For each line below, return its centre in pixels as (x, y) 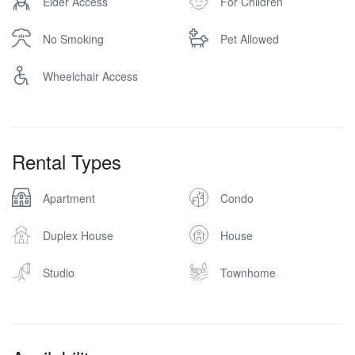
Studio (59, 273)
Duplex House (78, 235)
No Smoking (73, 39)
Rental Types (67, 161)
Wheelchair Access (90, 76)
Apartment (69, 198)
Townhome (248, 273)
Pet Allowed (250, 39)
